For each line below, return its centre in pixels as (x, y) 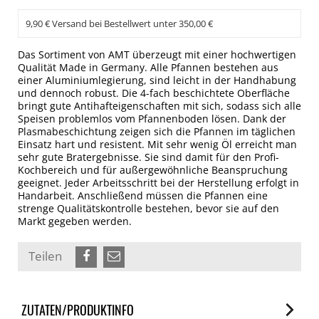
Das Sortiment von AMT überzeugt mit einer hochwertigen (157, 54)
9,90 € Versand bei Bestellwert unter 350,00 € (119, 23)
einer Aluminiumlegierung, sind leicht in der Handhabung (157, 80)
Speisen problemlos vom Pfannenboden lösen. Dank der (152, 119)
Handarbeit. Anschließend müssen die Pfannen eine (143, 195)
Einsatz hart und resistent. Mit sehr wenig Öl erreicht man (157, 144)
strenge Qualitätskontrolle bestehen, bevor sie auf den (148, 208)
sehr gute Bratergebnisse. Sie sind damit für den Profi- (148, 157)
